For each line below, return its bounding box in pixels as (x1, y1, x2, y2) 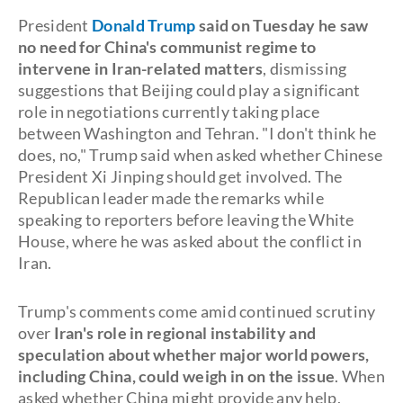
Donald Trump (92, 15, 196, 35)
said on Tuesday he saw (195, 15, 369, 35)
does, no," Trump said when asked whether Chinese (18, 145, 383, 165)
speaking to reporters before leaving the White (18, 210, 354, 229)
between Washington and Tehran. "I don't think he (18, 123, 377, 143)
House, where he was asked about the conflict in (18, 231, 363, 251)
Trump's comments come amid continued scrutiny (18, 301, 376, 321)
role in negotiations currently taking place (18, 102, 319, 121)
